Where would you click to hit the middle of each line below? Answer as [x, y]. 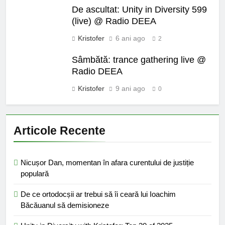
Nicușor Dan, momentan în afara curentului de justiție [107, 163]
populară [35, 174]
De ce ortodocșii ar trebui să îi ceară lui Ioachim [98, 194]
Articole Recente [60, 131]
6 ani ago [130, 38]
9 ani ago [130, 89]
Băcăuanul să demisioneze [65, 205]
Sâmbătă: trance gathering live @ [139, 60]
